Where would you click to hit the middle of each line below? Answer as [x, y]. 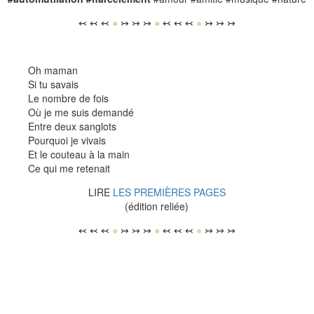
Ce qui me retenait [69, 169]
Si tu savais [53, 84]
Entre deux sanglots [72, 127]
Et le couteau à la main [79, 155]
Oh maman [53, 70]
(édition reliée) [157, 206]
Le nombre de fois [68, 98]
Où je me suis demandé [81, 112]
